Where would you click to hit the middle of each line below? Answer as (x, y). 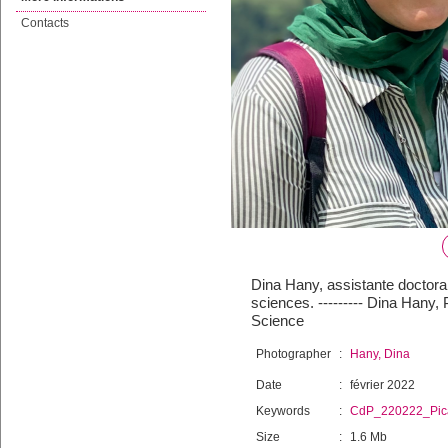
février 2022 (382, 385)
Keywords (283, 411)
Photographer (293, 354)
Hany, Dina (380, 354)
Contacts (45, 23)
